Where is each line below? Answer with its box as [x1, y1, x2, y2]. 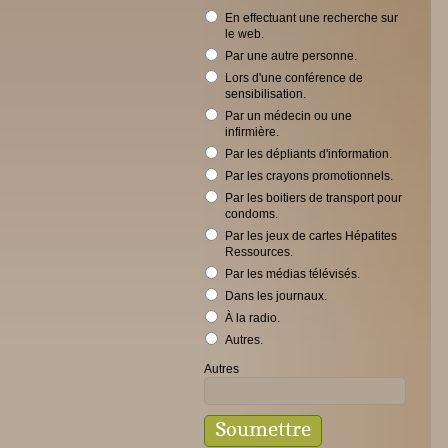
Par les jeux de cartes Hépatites [225, 229, 397, 243]
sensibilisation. [225, 87, 306, 101]
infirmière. [225, 125, 279, 139]
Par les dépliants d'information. [225, 147, 392, 161]
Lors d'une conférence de [225, 71, 363, 85]
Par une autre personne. [225, 49, 357, 63]
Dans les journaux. [225, 289, 327, 303]
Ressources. [225, 245, 293, 259]
